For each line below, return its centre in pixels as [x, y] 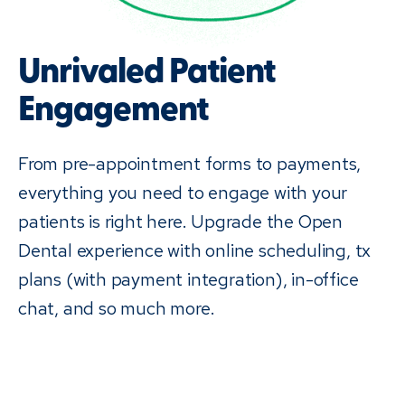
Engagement [113, 112]
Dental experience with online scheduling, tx [195, 251]
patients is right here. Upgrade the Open [180, 222]
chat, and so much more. [117, 309]
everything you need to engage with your [183, 193]
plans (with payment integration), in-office [188, 280]
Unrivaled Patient [146, 74]
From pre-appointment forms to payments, [190, 164]
